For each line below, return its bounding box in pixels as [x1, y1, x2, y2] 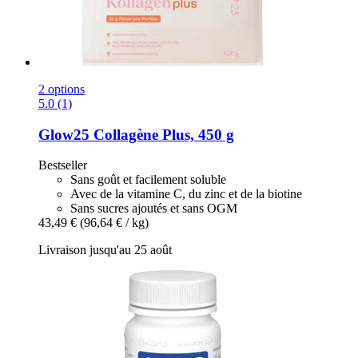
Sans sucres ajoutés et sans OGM [70, 201, 237, 216]
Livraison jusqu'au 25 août [38, 243, 172, 257]
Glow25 [38, 125, 89, 143]
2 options [38, 82, 85, 96]
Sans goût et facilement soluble [70, 173, 226, 187]
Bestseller [38, 158, 87, 173]
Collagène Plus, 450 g [89, 125, 234, 143]
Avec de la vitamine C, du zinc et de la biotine [70, 187, 302, 201]
